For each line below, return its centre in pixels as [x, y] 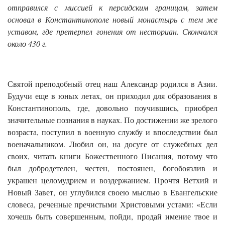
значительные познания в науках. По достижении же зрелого [113, 120]
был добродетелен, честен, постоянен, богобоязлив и [113, 168]
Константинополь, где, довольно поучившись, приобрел [113, 107]
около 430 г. [27, 43]
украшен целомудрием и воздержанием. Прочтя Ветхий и [113, 180]
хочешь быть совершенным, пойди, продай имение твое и [113, 216]
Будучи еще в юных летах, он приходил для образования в [113, 95]
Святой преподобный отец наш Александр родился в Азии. [113, 83]
